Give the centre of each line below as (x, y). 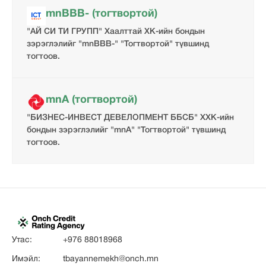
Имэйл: (26, 259)
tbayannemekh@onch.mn (111, 259)
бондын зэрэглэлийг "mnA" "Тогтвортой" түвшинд (126, 130)
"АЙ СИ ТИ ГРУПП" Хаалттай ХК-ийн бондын (116, 32)
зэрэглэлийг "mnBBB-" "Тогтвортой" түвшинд (118, 44)
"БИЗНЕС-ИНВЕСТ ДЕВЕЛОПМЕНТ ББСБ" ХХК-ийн (130, 118)
